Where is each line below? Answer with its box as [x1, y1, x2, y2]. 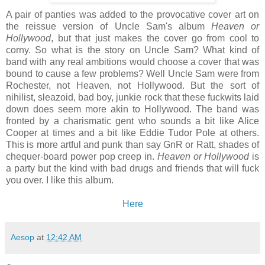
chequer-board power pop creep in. [6, 151, 157, 161]
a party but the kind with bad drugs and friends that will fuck [6, 163, 259, 173]
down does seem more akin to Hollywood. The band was [6, 104, 259, 114]
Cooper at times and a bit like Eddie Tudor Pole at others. [6, 127, 259, 138]
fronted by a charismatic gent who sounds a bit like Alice [6, 115, 259, 126]
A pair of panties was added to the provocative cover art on [6, 9, 259, 20]
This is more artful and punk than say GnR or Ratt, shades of [6, 139, 259, 150]
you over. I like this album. [6, 174, 114, 185]
